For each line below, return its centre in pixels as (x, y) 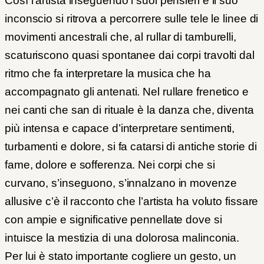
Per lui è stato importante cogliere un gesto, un (121, 256)
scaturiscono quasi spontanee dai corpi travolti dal (130, 55)
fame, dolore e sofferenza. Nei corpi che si (110, 165)
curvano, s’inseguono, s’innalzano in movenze (121, 183)
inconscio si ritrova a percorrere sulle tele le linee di (132, 19)
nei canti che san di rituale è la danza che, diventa (129, 110)
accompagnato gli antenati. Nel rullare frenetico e (127, 92)
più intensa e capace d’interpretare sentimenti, (120, 128)
